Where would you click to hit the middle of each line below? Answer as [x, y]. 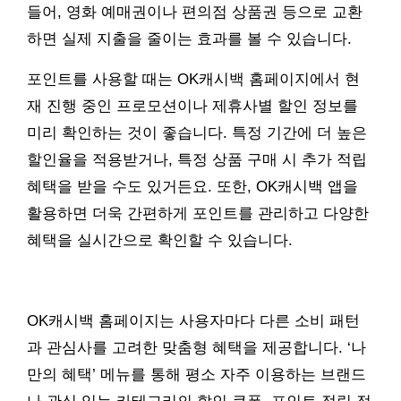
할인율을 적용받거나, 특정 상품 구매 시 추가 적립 [197, 160]
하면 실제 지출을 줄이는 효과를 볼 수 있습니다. [189, 39]
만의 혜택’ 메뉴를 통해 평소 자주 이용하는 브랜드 [196, 375]
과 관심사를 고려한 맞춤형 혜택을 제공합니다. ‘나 [196, 348]
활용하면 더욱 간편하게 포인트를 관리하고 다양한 [198, 214]
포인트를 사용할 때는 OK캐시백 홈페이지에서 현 [193, 80]
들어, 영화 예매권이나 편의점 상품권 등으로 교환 [195, 13]
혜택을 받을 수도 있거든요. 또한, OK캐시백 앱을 [192, 187]
